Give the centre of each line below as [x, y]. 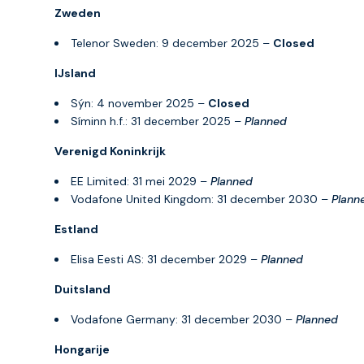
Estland [76, 229]
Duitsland [82, 289]
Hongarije [82, 349]
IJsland [75, 73]
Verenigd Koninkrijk [110, 151]
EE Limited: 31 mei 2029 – [141, 181]
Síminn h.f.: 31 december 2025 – [158, 121]
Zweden [78, 13]
